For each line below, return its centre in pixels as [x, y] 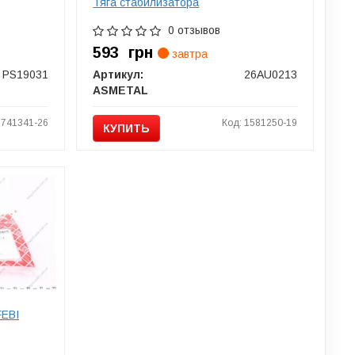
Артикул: [118, 74]
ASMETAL [121, 90]
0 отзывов [195, 30]
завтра [189, 53]
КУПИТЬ [127, 128]
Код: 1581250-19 [259, 122]
